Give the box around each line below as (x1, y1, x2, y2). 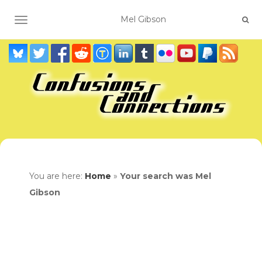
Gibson (29, 187, 60, 198)
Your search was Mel (120, 171, 211, 181)
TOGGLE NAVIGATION (20, 16, 113, 26)
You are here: (29, 171, 85, 181)
